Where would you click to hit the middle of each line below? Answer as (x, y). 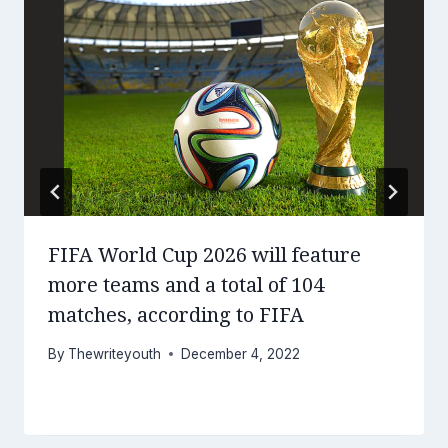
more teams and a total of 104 (186, 285)
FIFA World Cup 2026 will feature (204, 255)
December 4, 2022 (241, 353)
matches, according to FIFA (176, 315)
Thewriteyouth (115, 353)
